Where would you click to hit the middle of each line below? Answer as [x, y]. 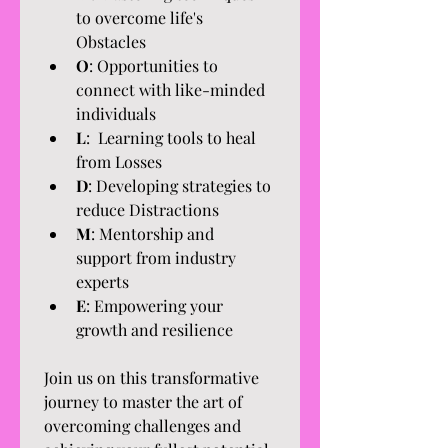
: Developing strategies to [179, 185]
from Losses [119, 161]
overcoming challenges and [142, 425]
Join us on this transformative [151, 377]
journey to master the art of [143, 401]
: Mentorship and [152, 233]
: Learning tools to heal [171, 137]
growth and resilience [154, 329]
